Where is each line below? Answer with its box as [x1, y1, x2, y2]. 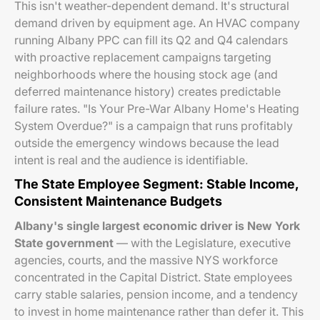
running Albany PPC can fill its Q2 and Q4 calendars [14, 33, 288, 47]
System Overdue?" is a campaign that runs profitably [14, 119, 293, 133]
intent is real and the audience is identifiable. [14, 153, 248, 167]
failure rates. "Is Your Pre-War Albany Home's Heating [14, 101, 299, 116]
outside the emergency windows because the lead [14, 136, 279, 150]
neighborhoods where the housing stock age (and [14, 67, 278, 81]
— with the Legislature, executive [114, 236, 291, 250]
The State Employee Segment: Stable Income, [14, 176, 299, 191]
